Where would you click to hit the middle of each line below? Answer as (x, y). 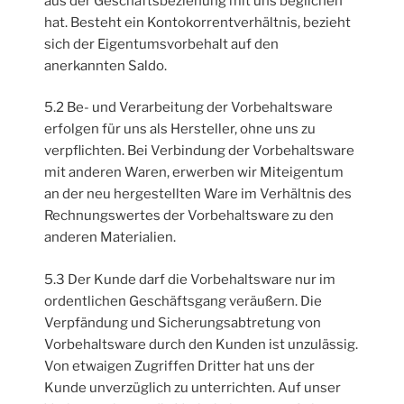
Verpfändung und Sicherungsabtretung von (183, 322)
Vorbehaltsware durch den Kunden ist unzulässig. (202, 344)
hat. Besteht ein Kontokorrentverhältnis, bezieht (198, 22)
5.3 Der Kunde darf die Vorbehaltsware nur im (190, 279)
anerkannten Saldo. (106, 65)
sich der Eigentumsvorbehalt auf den (162, 44)
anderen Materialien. (110, 238)
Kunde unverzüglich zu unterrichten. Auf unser (193, 387)
